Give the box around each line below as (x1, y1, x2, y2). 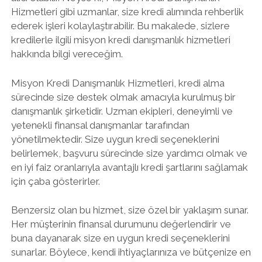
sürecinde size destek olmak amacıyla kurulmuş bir (11, 91, 236, 103)
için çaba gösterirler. (11, 175, 100, 187)
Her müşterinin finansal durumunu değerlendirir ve (11, 218, 231, 230)
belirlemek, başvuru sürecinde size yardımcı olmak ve (11, 147, 247, 159)
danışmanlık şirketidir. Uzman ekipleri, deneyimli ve (11, 105, 233, 117)
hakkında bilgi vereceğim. (11, 48, 123, 60)
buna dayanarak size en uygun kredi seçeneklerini (11, 232, 230, 244)
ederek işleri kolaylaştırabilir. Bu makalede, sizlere (11, 20, 230, 32)
